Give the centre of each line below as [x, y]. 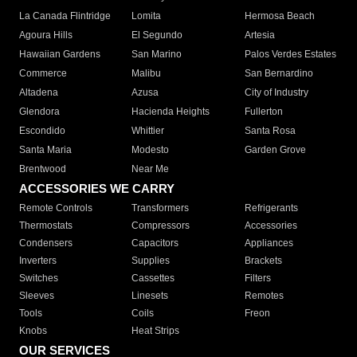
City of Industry [276, 93]
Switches [39, 279]
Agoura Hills [46, 35]
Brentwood [43, 169]
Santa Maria [45, 150]
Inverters [38, 261]
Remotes [264, 296]
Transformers [161, 208]
